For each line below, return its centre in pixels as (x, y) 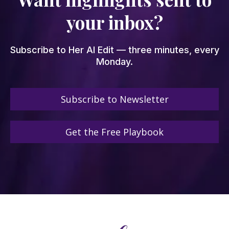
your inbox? (114, 22)
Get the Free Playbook (114, 132)
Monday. (114, 61)
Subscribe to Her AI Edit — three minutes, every (114, 50)
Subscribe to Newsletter (114, 99)
